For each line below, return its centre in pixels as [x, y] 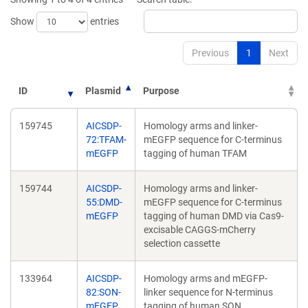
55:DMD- [104, 202]
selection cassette [182, 243]
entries [103, 21]
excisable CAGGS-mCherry [200, 230]
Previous [210, 53]
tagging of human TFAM [195, 153]
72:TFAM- [106, 140]
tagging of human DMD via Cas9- [214, 216]
